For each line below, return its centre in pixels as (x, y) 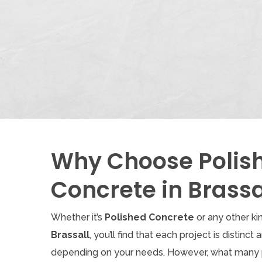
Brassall (70, 235)
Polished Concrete (149, 218)
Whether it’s (78, 218)
